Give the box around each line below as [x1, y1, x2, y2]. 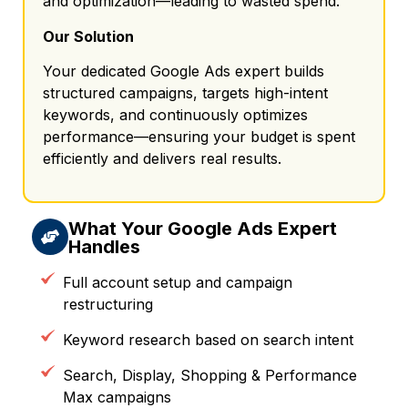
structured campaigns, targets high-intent [43, 84, 328, 103]
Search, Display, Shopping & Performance [62, 365, 357, 384]
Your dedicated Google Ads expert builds [43, 62, 324, 81]
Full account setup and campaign [62, 272, 292, 291]
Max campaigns [62, 387, 171, 406]
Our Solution [43, 26, 134, 46]
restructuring [62, 294, 153, 313]
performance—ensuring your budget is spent [43, 127, 355, 147]
